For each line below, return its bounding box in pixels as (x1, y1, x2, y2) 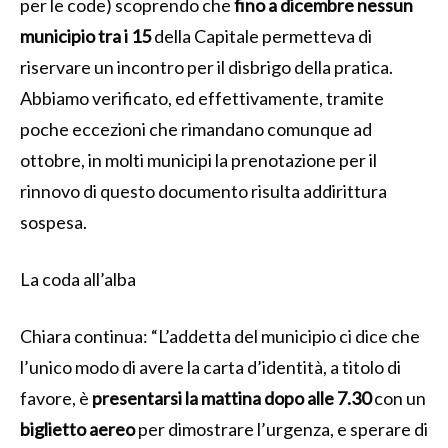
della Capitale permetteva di (151, 24, 372, 47)
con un (371, 386, 426, 409)
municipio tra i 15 (20, 24, 151, 47)
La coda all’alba (20, 267, 136, 290)
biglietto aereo (20, 417, 135, 440)
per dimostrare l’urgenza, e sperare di (135, 417, 428, 440)
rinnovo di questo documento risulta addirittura (20, 179, 387, 202)
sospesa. (20, 210, 87, 233)
